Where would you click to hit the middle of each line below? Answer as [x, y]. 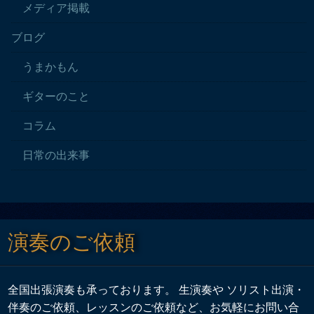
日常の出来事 [56, 155]
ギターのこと [56, 96]
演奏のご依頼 [72, 242]
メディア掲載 [56, 8]
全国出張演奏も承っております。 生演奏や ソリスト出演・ [157, 289]
